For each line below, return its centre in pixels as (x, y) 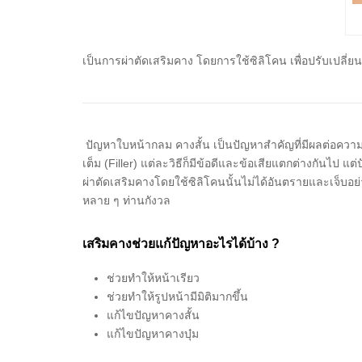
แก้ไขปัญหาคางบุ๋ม (153, 333)
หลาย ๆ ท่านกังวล (126, 200)
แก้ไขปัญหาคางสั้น (153, 315)
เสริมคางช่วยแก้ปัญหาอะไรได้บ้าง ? (181, 243)
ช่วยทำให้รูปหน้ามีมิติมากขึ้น (177, 296)
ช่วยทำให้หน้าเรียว (153, 278)
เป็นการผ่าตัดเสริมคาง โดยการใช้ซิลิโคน (186, 60)
